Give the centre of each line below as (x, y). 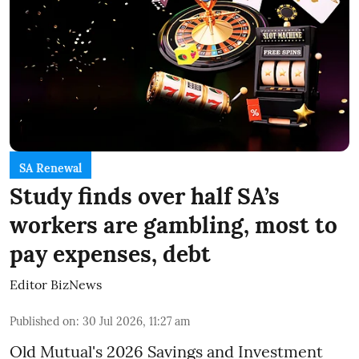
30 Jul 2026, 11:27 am (137, 322)
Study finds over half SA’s (145, 197)
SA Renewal (50, 169)
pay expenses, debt (110, 254)
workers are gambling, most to (173, 226)
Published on (43, 322)
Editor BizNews (56, 285)
